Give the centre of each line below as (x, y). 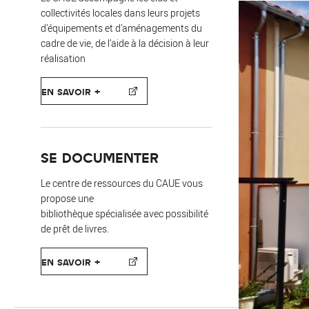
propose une (68, 198)
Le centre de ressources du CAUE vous (122, 183)
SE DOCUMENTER (100, 157)
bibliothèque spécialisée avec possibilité (124, 213)
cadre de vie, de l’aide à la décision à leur (125, 43)
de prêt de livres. (75, 229)
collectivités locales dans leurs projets (120, 13)
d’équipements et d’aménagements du (121, 28)
